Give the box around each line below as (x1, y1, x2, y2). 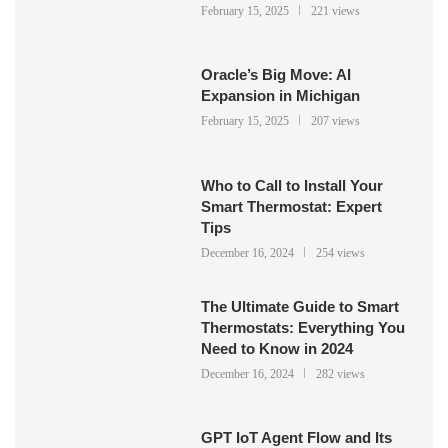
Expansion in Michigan (201, 87, 361, 105)
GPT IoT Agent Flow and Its (201, 428, 393, 446)
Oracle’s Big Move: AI (201, 66, 352, 84)
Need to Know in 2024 (201, 339, 354, 357)
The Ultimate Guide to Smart (201, 297, 400, 315)
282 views (316, 366, 366, 381)
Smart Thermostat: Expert (201, 197, 383, 215)
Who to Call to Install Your (201, 176, 384, 194)
